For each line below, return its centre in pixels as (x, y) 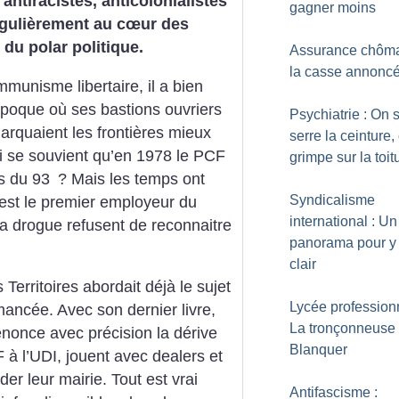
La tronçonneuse (342, 328)
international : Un (343, 221)
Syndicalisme (332, 200)
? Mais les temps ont (131, 179)
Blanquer (318, 350)
